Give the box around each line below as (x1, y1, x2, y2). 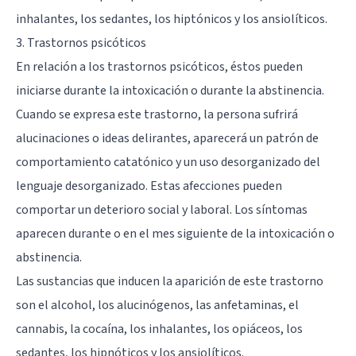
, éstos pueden (225, 57, 303, 75)
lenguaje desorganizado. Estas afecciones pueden (16, 176, 282, 195)
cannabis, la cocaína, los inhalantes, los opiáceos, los (16, 319, 303, 338)
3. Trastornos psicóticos (16, 33, 146, 52)
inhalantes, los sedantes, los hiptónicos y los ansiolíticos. (16, 10, 327, 28)
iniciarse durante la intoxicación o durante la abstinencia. (16, 81, 324, 99)
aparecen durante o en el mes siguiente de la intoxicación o (16, 224, 335, 242)
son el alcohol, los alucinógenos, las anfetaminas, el (16, 296, 299, 314)
